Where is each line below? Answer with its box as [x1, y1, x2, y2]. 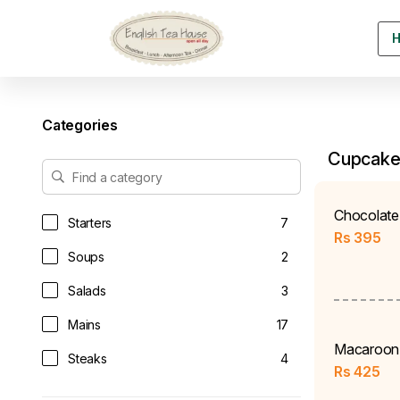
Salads [68, 282, 106, 298]
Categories [42, 116, 118, 134]
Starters [68, 214, 112, 230]
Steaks [68, 350, 107, 366]
